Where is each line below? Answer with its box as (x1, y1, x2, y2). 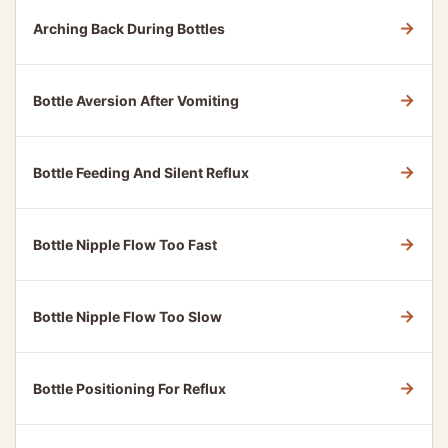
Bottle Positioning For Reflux (33, 380, 226, 397)
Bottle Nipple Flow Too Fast (33, 236, 217, 253)
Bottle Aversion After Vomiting (33, 92, 239, 109)
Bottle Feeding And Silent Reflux (33, 164, 249, 181)
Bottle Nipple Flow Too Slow (33, 308, 222, 325)
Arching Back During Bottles (33, 20, 225, 37)
